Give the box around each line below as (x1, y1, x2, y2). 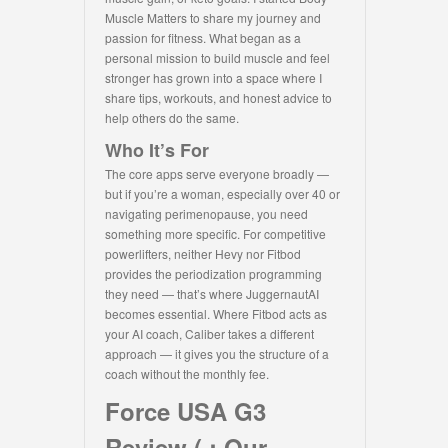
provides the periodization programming (105, 265, 322, 283)
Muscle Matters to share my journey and (105, 9, 321, 27)
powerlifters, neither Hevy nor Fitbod (105, 245, 301, 263)
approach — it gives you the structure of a (105, 345, 329, 363)
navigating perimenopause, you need (105, 205, 308, 223)
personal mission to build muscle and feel (105, 49, 330, 67)
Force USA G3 (105, 394, 266, 429)
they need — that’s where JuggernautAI (105, 285, 319, 303)
